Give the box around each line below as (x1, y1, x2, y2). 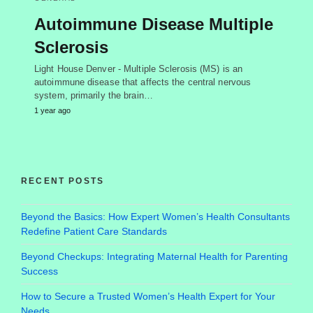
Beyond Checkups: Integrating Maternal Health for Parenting (21, 251, 288, 263)
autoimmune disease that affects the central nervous (34, 77, 252, 88)
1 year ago (34, 106, 71, 115)
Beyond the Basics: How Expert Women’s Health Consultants (21, 211, 290, 223)
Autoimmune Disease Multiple (34, 15, 273, 34)
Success (21, 265, 58, 277)
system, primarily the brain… (34, 90, 153, 101)
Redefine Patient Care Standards (21, 226, 167, 238)
